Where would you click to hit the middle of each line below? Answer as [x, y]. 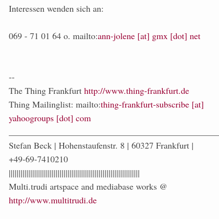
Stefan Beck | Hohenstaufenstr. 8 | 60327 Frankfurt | [101, 145]
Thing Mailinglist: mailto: [55, 104]
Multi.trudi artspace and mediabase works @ [88, 186]
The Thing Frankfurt [46, 91]
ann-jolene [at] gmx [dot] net [149, 36]
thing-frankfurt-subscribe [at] [152, 104]
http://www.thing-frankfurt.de [137, 91]
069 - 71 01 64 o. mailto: [53, 36]
